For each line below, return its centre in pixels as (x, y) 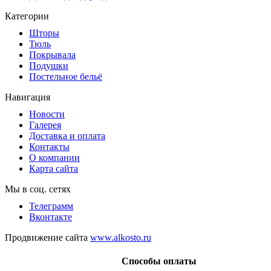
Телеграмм (51, 206)
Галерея (45, 125)
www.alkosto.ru (121, 237)
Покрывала (52, 54)
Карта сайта (54, 168)
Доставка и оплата (67, 135)
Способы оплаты (159, 261)
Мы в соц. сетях (38, 189)
